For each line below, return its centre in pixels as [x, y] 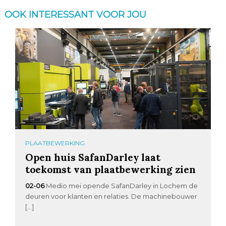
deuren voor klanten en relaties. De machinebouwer [111, 196]
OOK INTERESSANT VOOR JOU [75, 14]
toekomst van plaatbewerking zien [111, 169]
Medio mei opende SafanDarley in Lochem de [122, 185]
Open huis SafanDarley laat [93, 157]
